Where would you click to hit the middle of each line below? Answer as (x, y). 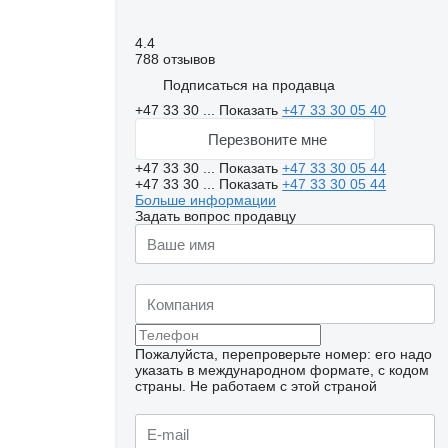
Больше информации (206, 200)
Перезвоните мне (267, 139)
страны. (161, 386)
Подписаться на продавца (249, 84)
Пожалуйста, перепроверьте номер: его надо (284, 354)
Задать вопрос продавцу (216, 216)
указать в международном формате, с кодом (282, 370)
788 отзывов (175, 59)
